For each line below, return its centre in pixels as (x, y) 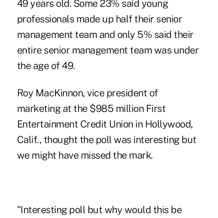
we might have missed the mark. (85, 155)
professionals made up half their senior (100, 19)
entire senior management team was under (108, 50)
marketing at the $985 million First (91, 108)
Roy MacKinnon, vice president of (87, 93)
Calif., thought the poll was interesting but (107, 139)
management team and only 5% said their (105, 34)
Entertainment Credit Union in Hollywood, (105, 124)
